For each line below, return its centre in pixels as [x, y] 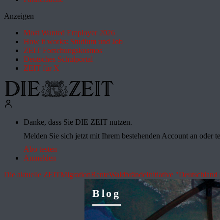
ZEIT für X [41, 68]
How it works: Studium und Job [73, 41]
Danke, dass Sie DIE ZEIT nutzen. [78, 122]
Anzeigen [19, 16]
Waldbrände [128, 175]
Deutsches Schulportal [58, 59]
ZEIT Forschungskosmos [63, 50]
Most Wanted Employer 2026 [69, 33]
